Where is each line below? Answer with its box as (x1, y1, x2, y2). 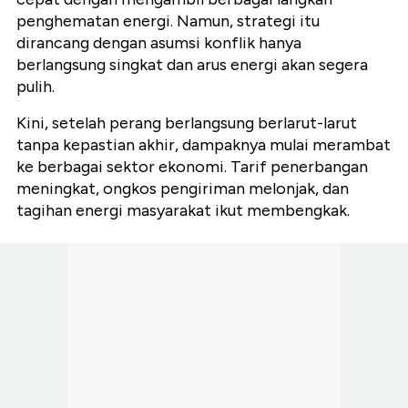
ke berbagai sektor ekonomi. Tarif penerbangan (16, 157, 368, 178)
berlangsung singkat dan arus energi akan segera (16, 55, 368, 76)
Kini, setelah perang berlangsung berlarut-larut (16, 113, 357, 134)
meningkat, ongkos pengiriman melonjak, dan (16, 178, 349, 199)
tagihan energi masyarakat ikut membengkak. (16, 200, 350, 221)
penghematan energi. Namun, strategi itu (16, 11, 320, 32)
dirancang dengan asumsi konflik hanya (16, 33, 301, 54)
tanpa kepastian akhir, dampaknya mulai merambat (16, 135, 391, 156)
